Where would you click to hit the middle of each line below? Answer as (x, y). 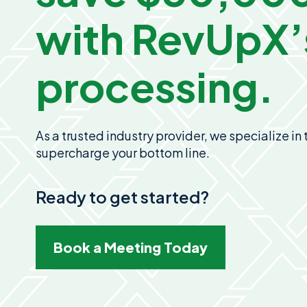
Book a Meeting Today (131, 247)
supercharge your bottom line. (123, 152)
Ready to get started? (122, 197)
